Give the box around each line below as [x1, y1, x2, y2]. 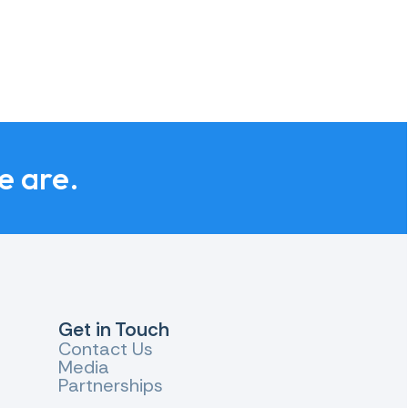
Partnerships [57, 373, 163, 397]
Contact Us [57, 337, 153, 361]
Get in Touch [57, 317, 169, 342]
